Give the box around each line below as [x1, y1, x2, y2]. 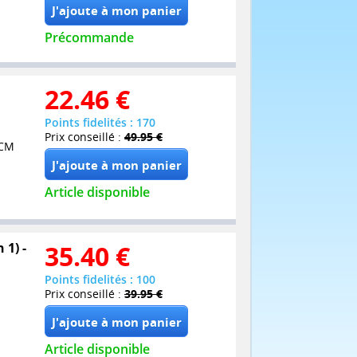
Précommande [45, 28, 134, 46]
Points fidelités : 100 [45, 271, 155, 287]
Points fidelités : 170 [45, 115, 155, 131]
